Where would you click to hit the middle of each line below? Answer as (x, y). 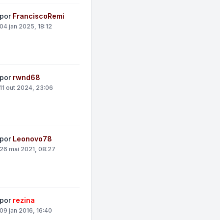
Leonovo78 (33, 139)
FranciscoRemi (39, 16)
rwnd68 (27, 77)
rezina (24, 200)
